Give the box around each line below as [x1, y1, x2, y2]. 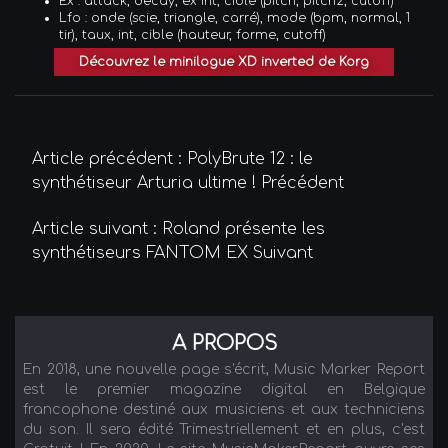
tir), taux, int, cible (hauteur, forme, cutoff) [59, 27, 327, 42]
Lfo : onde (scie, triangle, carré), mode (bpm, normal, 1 [59, 10, 411, 25]
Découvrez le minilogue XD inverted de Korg [79, 54, 369, 69]
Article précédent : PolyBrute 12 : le [32, 150, 313, 169]
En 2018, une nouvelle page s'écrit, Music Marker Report [23, 362, 425, 378]
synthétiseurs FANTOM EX [32, 244, 253, 263]
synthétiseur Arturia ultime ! [32, 174, 261, 193]
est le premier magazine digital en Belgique [23, 382, 425, 398]
